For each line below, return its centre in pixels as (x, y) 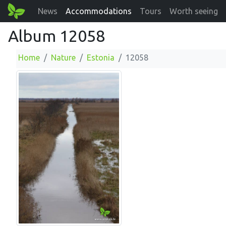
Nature (63, 58)
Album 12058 (56, 36)
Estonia (101, 58)
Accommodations (99, 11)
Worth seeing (194, 11)
